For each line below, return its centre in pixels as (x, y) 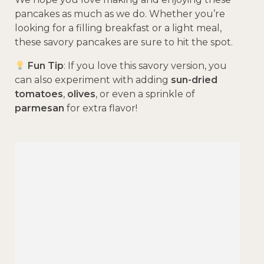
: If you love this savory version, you (146, 65)
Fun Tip (45, 65)
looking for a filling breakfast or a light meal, (118, 28)
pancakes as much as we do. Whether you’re (120, 14)
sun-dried (194, 80)
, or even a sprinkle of (145, 94)
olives (81, 94)
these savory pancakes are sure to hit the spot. (124, 42)
